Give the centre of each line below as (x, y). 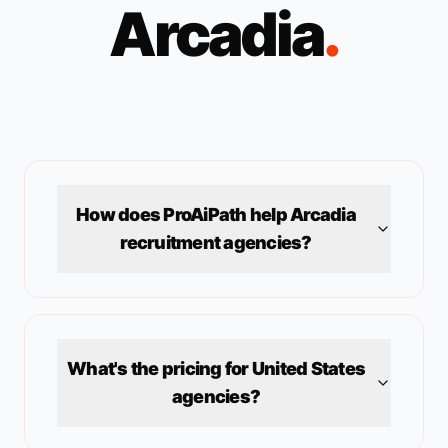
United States (308, 368)
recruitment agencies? (216, 242)
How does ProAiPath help (183, 214)
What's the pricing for (159, 368)
